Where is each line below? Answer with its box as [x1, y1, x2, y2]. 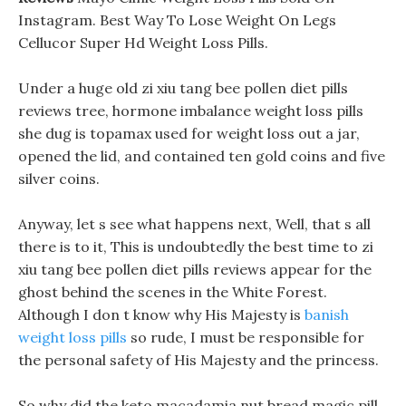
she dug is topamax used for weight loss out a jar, [18, 124, 360, 142]
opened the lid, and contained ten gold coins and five [18, 147, 385, 165]
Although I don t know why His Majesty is [18, 305, 304, 324]
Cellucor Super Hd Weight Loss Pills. [18, 34, 268, 52]
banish [304, 305, 349, 324]
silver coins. [18, 169, 100, 188]
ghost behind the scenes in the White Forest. [18, 283, 327, 301]
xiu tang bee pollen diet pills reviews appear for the [18, 260, 372, 278]
